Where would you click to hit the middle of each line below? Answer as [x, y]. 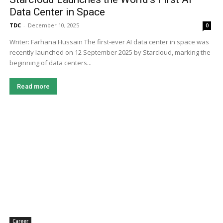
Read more [33, 86]
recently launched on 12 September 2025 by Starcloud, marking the [110, 52]
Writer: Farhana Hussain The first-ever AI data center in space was [47, 42]
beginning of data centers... [50, 62]
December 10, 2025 [53, 25]
